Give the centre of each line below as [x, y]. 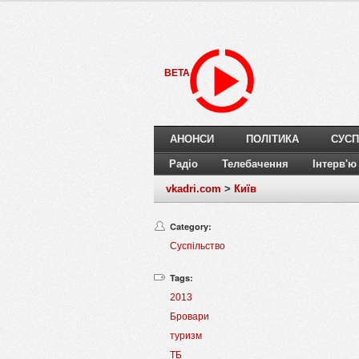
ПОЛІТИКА [272, 139]
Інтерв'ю [335, 164]
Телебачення [255, 164]
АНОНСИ [192, 139]
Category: [191, 227]
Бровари [190, 317]
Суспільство [198, 246]
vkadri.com [194, 189]
